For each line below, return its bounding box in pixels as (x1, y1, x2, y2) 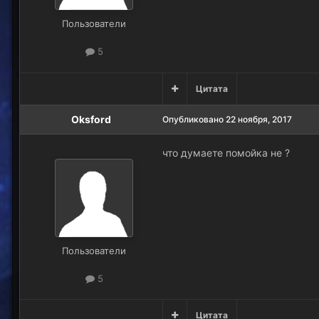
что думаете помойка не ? (162, 146, 293, 159)
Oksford (71, 113, 111, 125)
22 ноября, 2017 (226, 113, 292, 125)
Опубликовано (162, 113, 226, 125)
